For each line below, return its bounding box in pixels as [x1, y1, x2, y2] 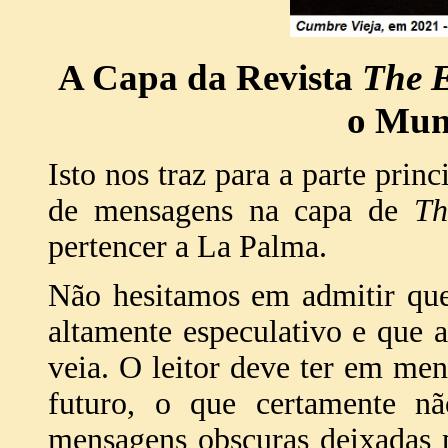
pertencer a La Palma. [48, 228, 327, 264]
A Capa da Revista [57, 56, 362, 98]
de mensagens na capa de [48, 192, 414, 228]
